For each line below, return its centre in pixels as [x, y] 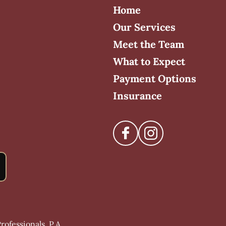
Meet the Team [149, 44]
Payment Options [155, 78]
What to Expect [149, 61]
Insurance [137, 95]
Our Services [144, 27]
